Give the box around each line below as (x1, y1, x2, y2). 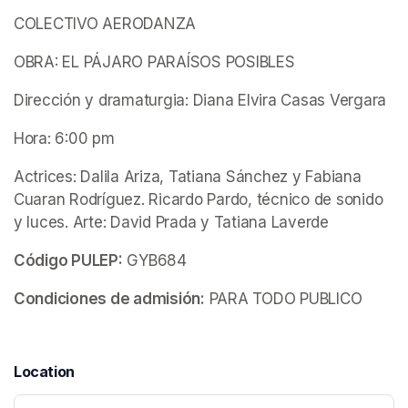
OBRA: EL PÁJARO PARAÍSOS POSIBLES (14, 52, 295, 71)
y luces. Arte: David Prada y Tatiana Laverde (14, 212, 329, 231)
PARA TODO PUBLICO (204, 289, 362, 308)
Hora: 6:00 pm (14, 128, 115, 148)
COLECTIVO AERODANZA (14, 14, 197, 33)
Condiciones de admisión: (14, 289, 205, 308)
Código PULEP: (14, 250, 123, 270)
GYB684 (122, 250, 187, 270)
